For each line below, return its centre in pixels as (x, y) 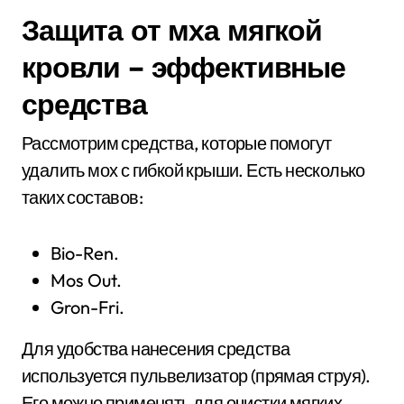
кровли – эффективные (184, 66)
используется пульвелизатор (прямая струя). (196, 375)
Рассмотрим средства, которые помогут (177, 142)
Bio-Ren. (85, 252)
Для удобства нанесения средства (156, 348)
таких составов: (82, 197)
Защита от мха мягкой (172, 29)
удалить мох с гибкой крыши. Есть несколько (193, 170)
